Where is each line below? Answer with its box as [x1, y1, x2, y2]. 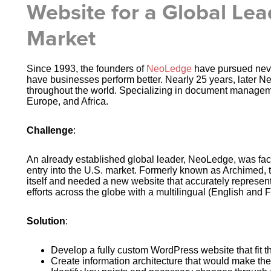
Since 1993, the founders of [26, 64, 146, 74]
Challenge [26, 125, 73, 135]
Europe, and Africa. [26, 96, 108, 106]
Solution [26, 216, 65, 226]
